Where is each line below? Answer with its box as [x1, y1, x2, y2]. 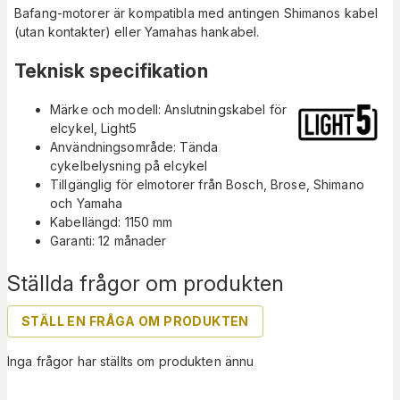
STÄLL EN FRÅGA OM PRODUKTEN [21, 313, 249, 329]
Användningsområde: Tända [50, 139, 219, 155]
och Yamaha [50, 196, 123, 212]
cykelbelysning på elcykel [50, 158, 208, 174]
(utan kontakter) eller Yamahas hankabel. [14, 24, 260, 40]
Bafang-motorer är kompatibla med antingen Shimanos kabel [14, 5, 379, 21]
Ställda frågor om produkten [7, 271, 284, 297]
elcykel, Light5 [50, 121, 137, 137]
